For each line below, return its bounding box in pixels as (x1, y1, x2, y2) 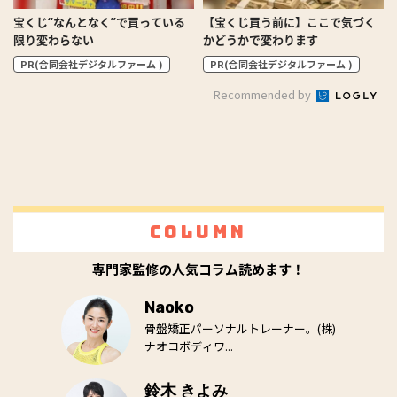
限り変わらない (13, 32, 94, 49)
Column (150, 221, 247, 245)
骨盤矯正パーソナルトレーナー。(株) (144, 320, 336, 338)
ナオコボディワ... (144, 338, 233, 355)
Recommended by (214, 86, 314, 104)
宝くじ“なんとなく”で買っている (13, 14, 185, 31)
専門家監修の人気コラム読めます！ (92, 260, 305, 279)
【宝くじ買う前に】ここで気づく (203, 14, 376, 31)
